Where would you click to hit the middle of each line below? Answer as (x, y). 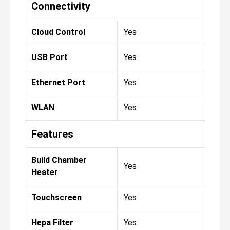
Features (52, 134)
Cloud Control (58, 32)
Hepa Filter (52, 222)
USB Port (50, 57)
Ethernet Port (58, 82)
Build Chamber (59, 160)
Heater (45, 172)
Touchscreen (56, 197)
